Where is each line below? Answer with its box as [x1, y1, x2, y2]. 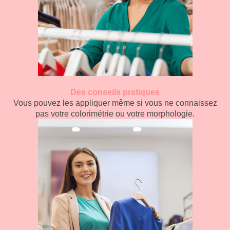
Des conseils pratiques [70, 88, 160, 97]
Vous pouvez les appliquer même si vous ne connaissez [13, 99, 217, 107]
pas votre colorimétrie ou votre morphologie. [35, 109, 195, 118]
